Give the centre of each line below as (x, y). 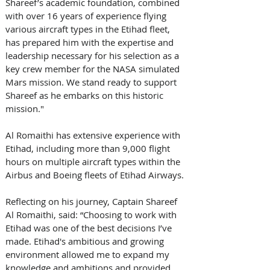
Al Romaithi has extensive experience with (94, 135)
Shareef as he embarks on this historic (86, 95)
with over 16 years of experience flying (87, 15)
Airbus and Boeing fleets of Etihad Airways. (95, 174)
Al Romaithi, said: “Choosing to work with (92, 214)
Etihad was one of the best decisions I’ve (90, 228)
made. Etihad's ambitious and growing (86, 241)
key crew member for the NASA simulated (94, 68)
